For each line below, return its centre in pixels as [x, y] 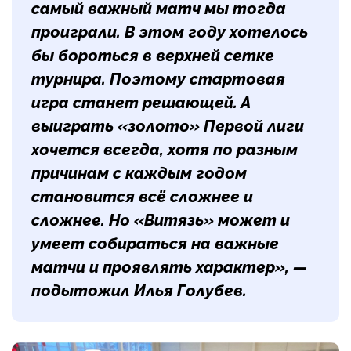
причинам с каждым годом [139, 173]
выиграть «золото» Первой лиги [168, 126]
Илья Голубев [188, 290]
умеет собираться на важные [155, 243]
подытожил [83, 290]
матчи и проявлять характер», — [169, 267]
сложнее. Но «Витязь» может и [161, 220]
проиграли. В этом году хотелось [170, 32]
